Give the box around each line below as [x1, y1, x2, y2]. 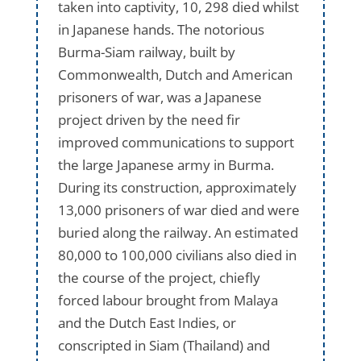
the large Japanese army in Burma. [57, 155, 274, 174]
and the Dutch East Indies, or [57, 313, 236, 332]
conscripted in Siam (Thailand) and [57, 335, 270, 355]
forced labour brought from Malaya [57, 290, 278, 309]
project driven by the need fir [57, 110, 240, 129]
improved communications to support [57, 132, 294, 151]
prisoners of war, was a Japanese [57, 87, 262, 106]
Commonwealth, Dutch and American [57, 64, 293, 84]
